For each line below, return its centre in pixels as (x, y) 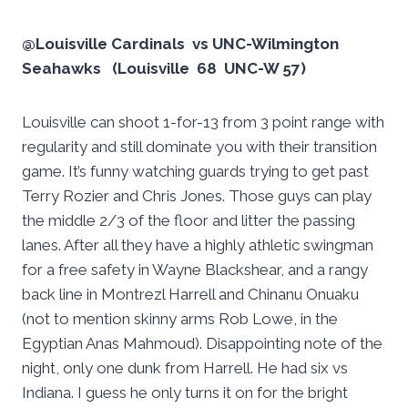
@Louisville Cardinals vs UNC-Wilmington (180, 44)
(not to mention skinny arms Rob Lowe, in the (180, 319)
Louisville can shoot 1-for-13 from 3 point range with (203, 122)
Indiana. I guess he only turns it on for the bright (185, 393)
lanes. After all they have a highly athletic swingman (198, 245)
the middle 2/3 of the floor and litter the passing (189, 221)
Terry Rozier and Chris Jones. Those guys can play (197, 196)
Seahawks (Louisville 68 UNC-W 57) (164, 69)
